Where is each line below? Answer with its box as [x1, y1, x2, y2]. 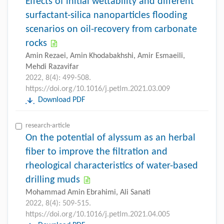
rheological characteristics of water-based [25, 160, 198, 171]
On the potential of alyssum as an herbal [25, 132, 195, 143]
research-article [25, 121, 70, 129]
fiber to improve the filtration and [25, 146, 167, 157]
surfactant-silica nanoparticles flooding [25, 10, 187, 20]
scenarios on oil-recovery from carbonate [25, 24, 197, 34]
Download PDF [38, 95, 85, 104]
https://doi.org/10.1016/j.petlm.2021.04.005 [25, 210, 170, 218]
